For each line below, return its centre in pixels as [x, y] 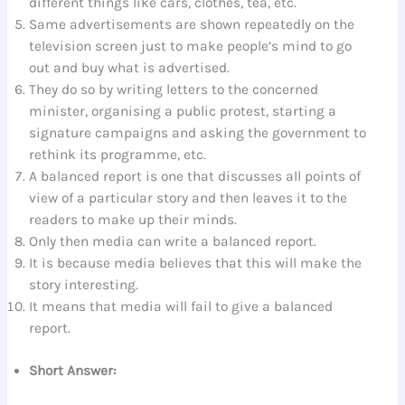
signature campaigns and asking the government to [198, 132]
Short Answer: [73, 371]
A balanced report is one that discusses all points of [195, 176]
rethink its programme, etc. [118, 154]
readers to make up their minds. [133, 219]
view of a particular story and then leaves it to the [188, 198]
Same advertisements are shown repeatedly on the [192, 24]
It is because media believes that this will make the [196, 263]
